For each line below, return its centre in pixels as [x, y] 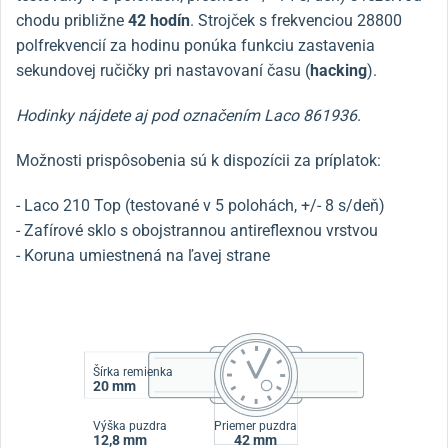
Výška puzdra [129, 426]
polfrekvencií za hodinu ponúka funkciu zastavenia [195, 45]
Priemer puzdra [256, 426]
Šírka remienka [132, 371]
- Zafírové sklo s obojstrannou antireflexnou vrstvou [197, 230]
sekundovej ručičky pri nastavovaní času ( [163, 70]
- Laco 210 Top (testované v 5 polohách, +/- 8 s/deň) [200, 205]
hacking [338, 70]
